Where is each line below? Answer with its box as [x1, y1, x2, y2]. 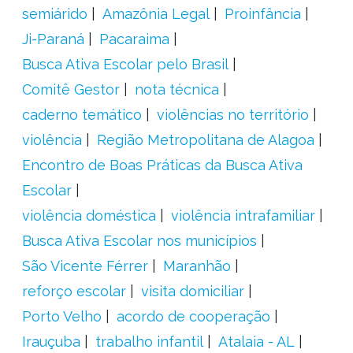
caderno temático [21, 106, 142, 123]
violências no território [156, 106, 309, 123]
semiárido [21, 6, 87, 22]
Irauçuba [21, 333, 80, 350]
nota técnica [134, 81, 219, 98]
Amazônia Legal [102, 6, 210, 22]
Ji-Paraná [21, 31, 84, 47]
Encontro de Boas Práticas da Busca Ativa [21, 157, 303, 173]
